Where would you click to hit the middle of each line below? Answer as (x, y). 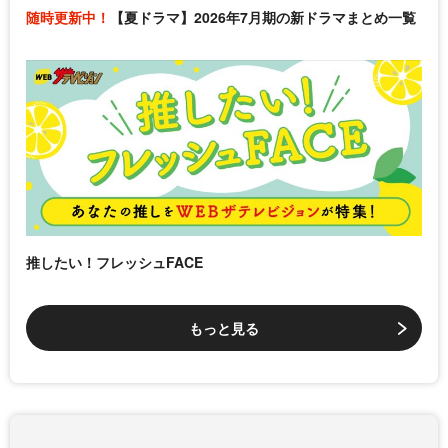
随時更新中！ (68, 17)
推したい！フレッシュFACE (114, 262)
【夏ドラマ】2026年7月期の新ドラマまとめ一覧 (263, 17)
